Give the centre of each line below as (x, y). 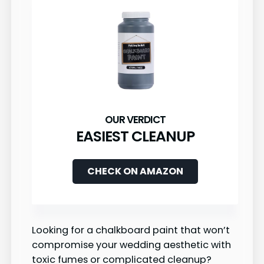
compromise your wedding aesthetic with (131, 245)
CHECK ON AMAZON (135, 171)
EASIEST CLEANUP (135, 137)
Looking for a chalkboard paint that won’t (131, 230)
